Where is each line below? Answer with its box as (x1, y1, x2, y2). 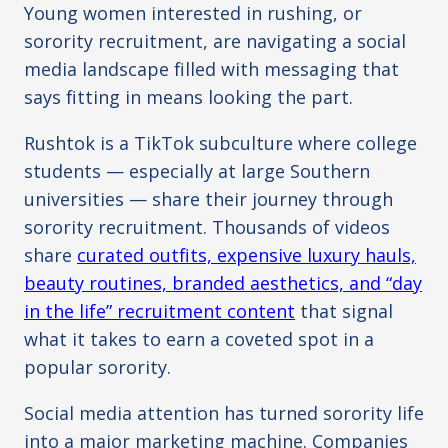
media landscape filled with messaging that (24, 57, 399, 82)
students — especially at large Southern (24, 159, 370, 184)
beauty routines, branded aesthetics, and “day (24, 271, 422, 296)
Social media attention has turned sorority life (24, 401, 424, 426)
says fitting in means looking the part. (24, 85, 353, 110)
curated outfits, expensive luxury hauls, (77, 243, 416, 268)
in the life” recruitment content (24, 299, 295, 324)
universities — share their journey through (24, 187, 393, 212)
